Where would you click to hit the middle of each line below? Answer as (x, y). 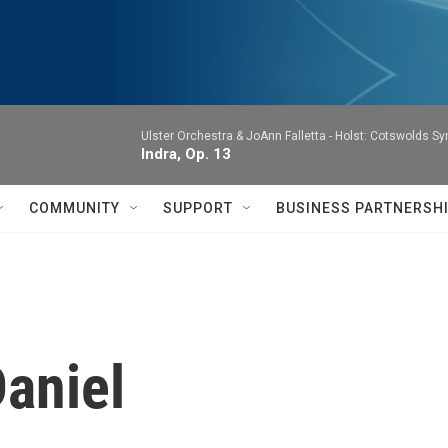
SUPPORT (198, 208)
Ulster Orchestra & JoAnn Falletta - (238, 136)
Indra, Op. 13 (186, 154)
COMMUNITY (74, 208)
